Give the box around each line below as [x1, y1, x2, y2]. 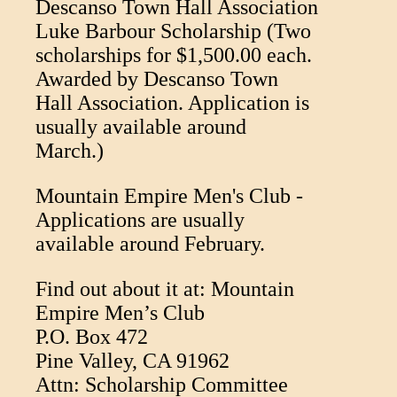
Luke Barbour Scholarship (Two [35, 19, 311, 43]
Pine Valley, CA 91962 [35, 348, 230, 372]
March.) [35, 138, 104, 162]
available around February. [35, 231, 265, 255]
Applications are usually [35, 207, 245, 231]
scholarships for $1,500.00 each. [35, 43, 312, 66]
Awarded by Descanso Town [35, 66, 278, 90]
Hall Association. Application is [35, 90, 309, 114]
